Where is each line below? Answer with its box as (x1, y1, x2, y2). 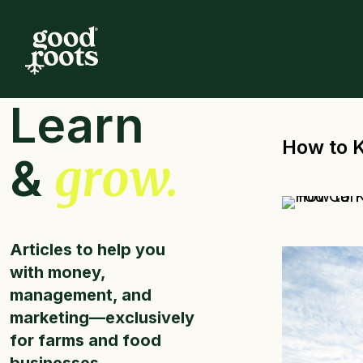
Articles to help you (10, 240, 165, 259)
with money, (10, 263, 105, 282)
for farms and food (10, 331, 161, 350)
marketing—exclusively (10, 308, 194, 327)
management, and (10, 285, 152, 305)
